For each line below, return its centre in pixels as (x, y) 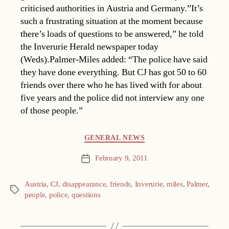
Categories (29, 135)
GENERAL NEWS (114, 138)
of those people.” (52, 110)
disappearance (84, 185)
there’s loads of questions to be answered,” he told (112, 34)
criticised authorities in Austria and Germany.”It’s (112, 8)
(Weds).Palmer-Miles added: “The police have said (114, 59)
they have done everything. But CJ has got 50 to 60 (113, 72)
